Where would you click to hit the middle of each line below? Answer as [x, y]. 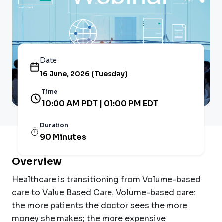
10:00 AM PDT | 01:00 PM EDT [100, 103]
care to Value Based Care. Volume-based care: [104, 192]
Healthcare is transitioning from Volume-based [106, 179]
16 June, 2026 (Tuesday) [83, 74]
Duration [54, 125]
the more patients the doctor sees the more [100, 205]
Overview [37, 161]
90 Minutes [63, 137]
